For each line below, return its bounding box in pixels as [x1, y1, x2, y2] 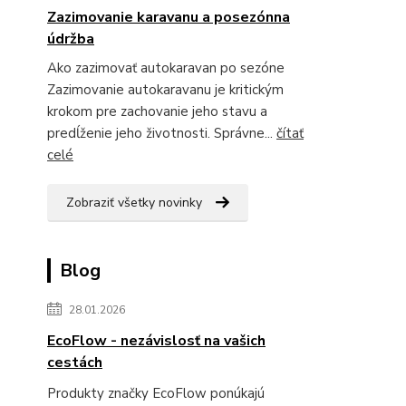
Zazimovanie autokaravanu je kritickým [47, 81, 284, 99]
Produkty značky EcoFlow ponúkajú [47, 384, 265, 402]
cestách [47, 353, 102, 372]
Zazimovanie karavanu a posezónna [47, 7, 290, 27]
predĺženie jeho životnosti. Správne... [47, 124, 276, 142]
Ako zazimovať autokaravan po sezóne [47, 59, 292, 77]
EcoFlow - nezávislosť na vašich [47, 331, 266, 351]
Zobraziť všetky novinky [66, 194, 202, 211]
